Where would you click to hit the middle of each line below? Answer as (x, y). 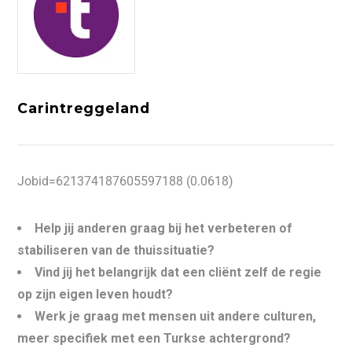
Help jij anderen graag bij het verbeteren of (164, 228)
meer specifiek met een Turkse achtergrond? (154, 338)
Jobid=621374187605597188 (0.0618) (126, 181)
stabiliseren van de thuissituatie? (116, 250)
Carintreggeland (84, 108)
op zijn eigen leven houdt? (95, 294)
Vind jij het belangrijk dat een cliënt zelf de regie (178, 272)
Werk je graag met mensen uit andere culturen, (176, 316)
